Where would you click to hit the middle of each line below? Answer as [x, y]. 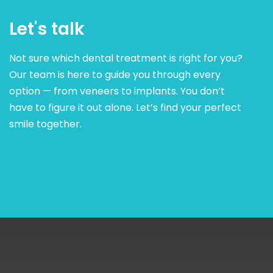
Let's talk [47, 29]
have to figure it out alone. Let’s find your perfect [126, 108]
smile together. [46, 124]
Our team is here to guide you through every [115, 75]
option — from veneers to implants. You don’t [117, 91]
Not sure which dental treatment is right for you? [126, 58]
